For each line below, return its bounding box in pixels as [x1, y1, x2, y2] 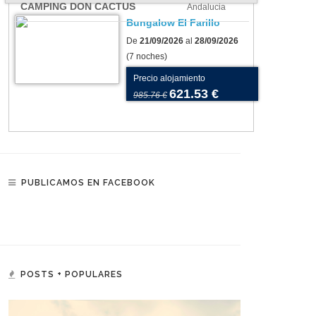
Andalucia [187, 2, 226, 12]
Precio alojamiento [133, 73, 205, 83]
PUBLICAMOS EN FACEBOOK [21, 178, 155, 188]
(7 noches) [126, 51, 167, 61]
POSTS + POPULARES [20, 269, 123, 279]
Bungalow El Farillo [126, 17, 220, 28]
